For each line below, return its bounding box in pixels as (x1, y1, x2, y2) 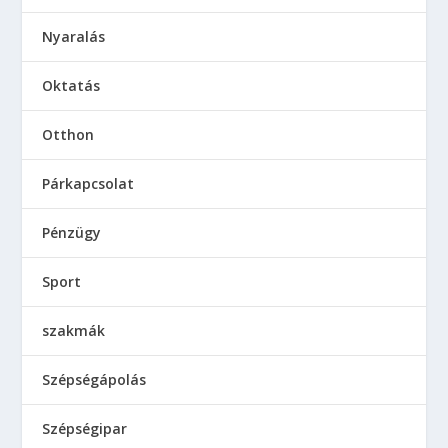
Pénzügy (42, 223, 102, 243)
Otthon (42, 125, 95, 145)
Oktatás (42, 76, 101, 96)
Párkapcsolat (42, 174, 135, 194)
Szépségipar (42, 419, 128, 439)
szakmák (42, 321, 106, 341)
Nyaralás (42, 27, 106, 47)
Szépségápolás (42, 370, 147, 390)
